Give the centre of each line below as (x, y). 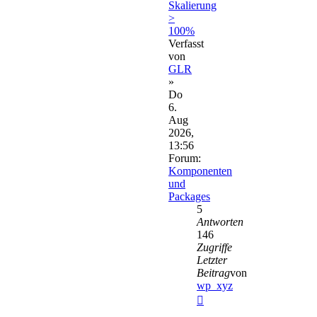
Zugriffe (214, 248)
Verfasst (186, 44)
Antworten (220, 222)
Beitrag (213, 273)
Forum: (185, 158)
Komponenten (200, 171)
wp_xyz (215, 286)
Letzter (212, 260)
